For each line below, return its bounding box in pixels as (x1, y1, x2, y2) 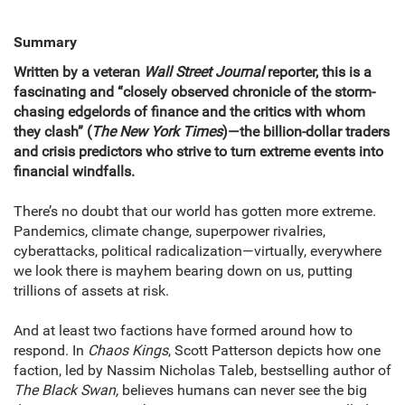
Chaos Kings (88, 342, 168, 360)
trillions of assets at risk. (14, 282, 169, 300)
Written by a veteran (14, 63, 144, 81)
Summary (14, 33, 77, 52)
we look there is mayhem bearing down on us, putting (14, 262, 353, 280)
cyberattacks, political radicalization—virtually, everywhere (14, 242, 381, 260)
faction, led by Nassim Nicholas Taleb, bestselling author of (14, 362, 391, 380)
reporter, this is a (268, 63, 372, 81)
